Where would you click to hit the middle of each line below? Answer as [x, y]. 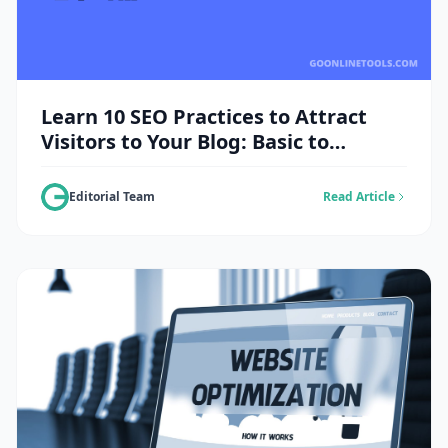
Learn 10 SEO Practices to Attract [204, 116]
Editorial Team [112, 196]
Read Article [359, 196]
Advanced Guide [121, 166]
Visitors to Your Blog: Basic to [185, 141]
